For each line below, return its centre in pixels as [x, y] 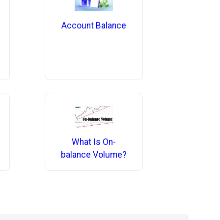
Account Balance [94, 26]
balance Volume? [94, 154]
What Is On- [94, 142]
